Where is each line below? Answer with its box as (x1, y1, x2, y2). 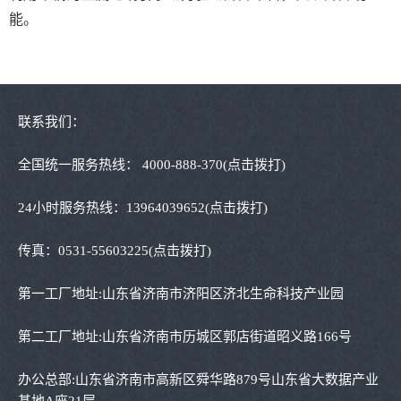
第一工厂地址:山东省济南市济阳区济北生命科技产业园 (18, 286, 344, 301)
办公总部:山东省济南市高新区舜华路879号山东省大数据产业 (18, 372, 379, 387)
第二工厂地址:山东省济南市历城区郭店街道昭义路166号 (18, 329, 352, 344)
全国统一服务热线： (18, 158, 142, 172)
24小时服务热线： (18, 200, 126, 215)
